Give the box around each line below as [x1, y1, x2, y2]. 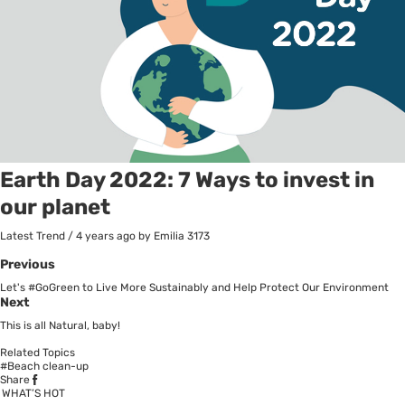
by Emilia [138, 229, 184, 242]
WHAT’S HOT [2, 386, 65, 400]
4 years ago [76, 229, 136, 242]
